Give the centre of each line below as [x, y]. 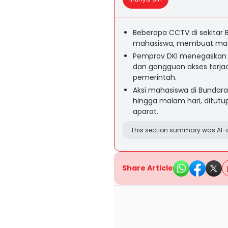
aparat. [146, 111]
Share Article [148, 168]
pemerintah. [155, 77]
